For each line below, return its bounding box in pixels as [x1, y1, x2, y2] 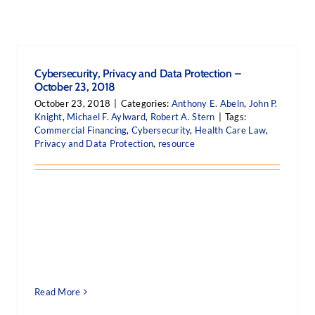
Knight [34, 111, 63, 122]
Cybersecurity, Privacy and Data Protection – [34, 67, 241, 80]
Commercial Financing [34, 124, 127, 136]
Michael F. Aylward [67, 111, 146, 122]
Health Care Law [195, 124, 266, 136]
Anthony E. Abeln [171, 98, 245, 109]
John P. [248, 98, 278, 109]
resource [157, 138, 195, 149]
